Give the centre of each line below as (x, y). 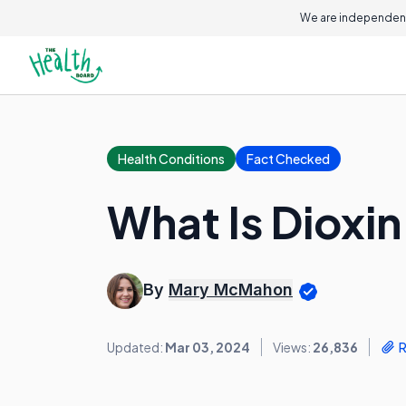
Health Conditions (171, 159)
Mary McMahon (231, 290)
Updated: (136, 347)
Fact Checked (288, 159)
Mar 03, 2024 (208, 347)
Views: (293, 347)
